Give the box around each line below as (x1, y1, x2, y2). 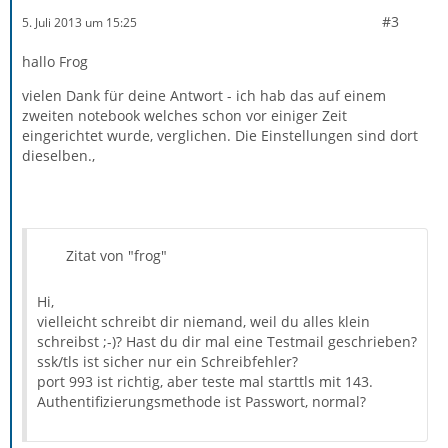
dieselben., (22, 146, 95, 165)
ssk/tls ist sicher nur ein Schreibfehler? (37, 352, 298, 371)
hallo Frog (22, 52, 88, 71)
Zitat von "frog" (66, 246, 167, 265)
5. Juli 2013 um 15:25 (22, 13, 137, 31)
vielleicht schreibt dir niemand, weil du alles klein (37, 312, 370, 331)
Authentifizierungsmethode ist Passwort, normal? (37, 392, 366, 411)
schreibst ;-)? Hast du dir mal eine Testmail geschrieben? (37, 332, 417, 351)
